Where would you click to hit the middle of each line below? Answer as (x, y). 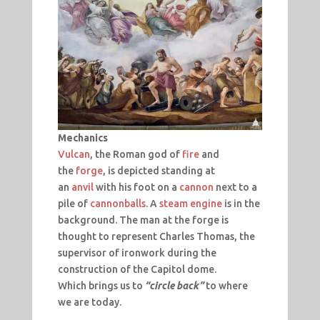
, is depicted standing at (159, 171)
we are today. (89, 302)
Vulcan (74, 155)
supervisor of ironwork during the (137, 253)
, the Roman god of (136, 155)
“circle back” (174, 286)
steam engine (190, 204)
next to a (235, 187)
